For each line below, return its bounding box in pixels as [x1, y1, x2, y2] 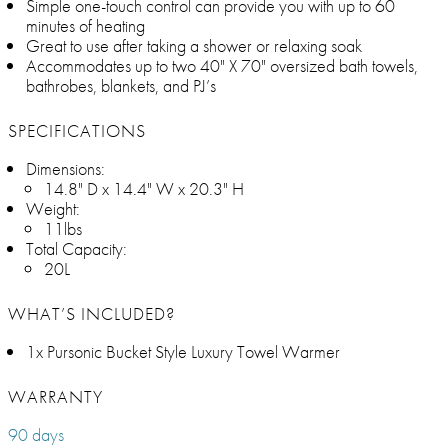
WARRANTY [8, 385, 103, 409]
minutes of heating [26, 14, 145, 38]
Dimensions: [26, 157, 105, 181]
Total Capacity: [26, 237, 127, 261]
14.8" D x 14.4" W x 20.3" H [44, 177, 244, 201]
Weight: [26, 197, 80, 221]
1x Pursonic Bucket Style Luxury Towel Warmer [26, 340, 340, 364]
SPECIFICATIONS [8, 119, 146, 143]
